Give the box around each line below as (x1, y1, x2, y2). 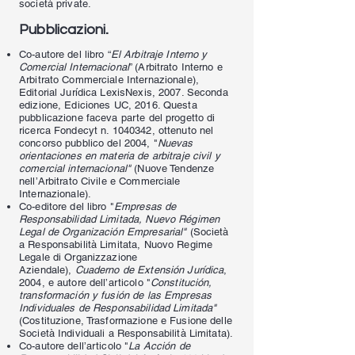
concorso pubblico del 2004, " (19, 137, 158, 149)
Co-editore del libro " (19, 200, 114, 212)
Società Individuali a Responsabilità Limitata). (19, 327, 234, 339)
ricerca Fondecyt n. (19, 124, 113, 136)
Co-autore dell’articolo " (19, 340, 129, 352)
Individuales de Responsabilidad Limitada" (19, 302, 217, 314)
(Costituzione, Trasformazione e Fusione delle (19, 315, 232, 326)
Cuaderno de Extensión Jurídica (74, 264, 224, 276)
